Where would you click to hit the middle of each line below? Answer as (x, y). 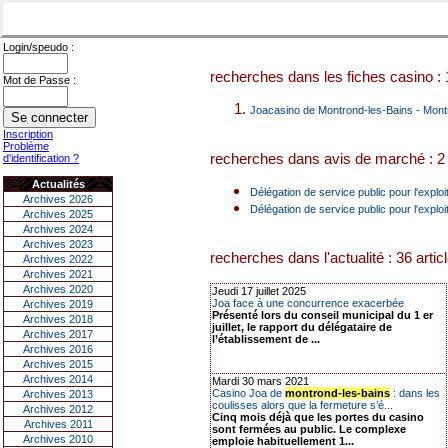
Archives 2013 (58, 394)
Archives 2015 (58, 364)
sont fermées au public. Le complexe (309, 429)
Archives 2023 (58, 244)
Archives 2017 (58, 334)
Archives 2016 (58, 349)
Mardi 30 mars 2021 (260, 381)
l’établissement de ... (266, 339)
